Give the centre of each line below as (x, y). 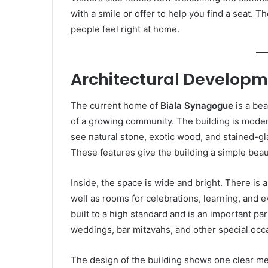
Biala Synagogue (197, 106)
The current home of (115, 106)
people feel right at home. (125, 29)
